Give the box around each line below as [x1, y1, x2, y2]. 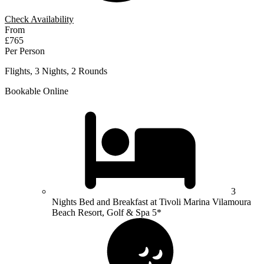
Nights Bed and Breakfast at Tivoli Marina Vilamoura [52, 196, 251, 207]
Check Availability [5, 14, 74, 24]
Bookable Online [5, 85, 68, 96]
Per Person [5, 45, 45, 56]
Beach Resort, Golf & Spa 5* [52, 207, 161, 217]
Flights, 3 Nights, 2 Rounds [5, 65, 107, 76]
